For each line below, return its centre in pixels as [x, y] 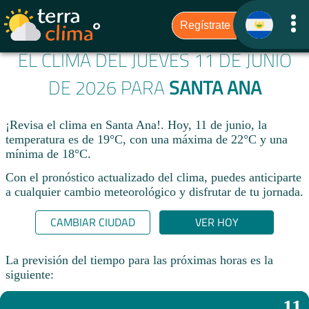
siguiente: [30, 274]
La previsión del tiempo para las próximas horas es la [139, 260]
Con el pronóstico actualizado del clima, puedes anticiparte [153, 177]
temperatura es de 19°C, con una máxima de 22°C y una [147, 140]
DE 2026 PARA [108, 88]
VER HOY [217, 222]
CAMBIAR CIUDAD [92, 222]
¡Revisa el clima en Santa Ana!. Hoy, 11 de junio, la [136, 125]
